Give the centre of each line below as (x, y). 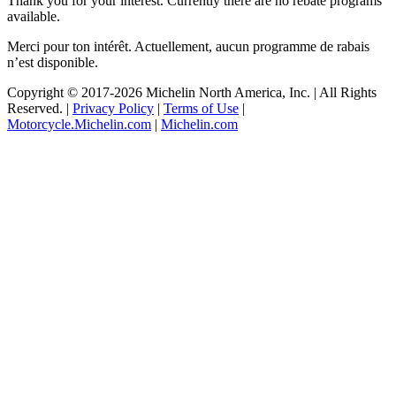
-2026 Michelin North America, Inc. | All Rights (243, 92)
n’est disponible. (53, 62)
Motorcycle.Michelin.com (79, 124)
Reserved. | (40, 108)
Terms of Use (201, 108)
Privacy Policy (113, 108)
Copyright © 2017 (58, 92)
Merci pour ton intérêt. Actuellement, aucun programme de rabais (188, 46)
